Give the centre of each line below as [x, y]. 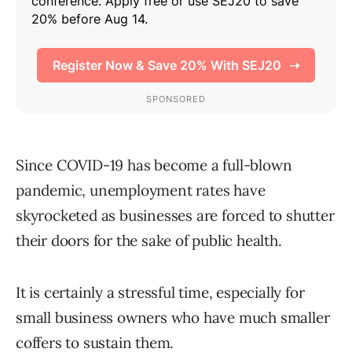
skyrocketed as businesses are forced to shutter [175, 216]
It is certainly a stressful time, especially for [160, 293]
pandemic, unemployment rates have [141, 191]
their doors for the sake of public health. [149, 241]
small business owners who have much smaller [173, 318]
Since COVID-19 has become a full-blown [154, 165]
